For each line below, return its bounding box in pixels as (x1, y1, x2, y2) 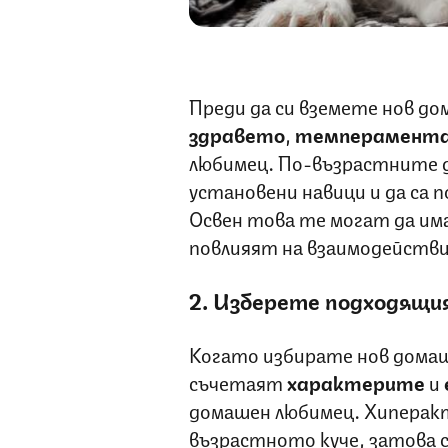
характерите (286, 367, 425, 397)
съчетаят (188, 367, 287, 397)
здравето (188, 119, 285, 149)
